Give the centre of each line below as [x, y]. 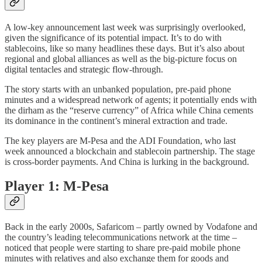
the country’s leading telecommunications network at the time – [121, 237]
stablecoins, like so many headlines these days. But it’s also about [125, 48]
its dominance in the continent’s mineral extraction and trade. [116, 120]
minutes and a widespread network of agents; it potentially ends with [131, 99]
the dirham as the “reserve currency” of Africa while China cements [129, 110]
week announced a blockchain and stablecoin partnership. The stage [130, 151]
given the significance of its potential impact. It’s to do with [113, 37]
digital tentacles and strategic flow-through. [84, 69]
